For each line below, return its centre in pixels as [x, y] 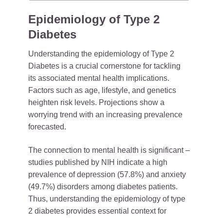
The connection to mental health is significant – [109, 150]
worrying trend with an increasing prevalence [105, 115]
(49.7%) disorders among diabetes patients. [103, 187]
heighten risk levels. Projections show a [96, 102]
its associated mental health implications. [99, 78]
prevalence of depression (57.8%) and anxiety [107, 174]
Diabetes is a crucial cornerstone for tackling [104, 66]
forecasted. [47, 127]
